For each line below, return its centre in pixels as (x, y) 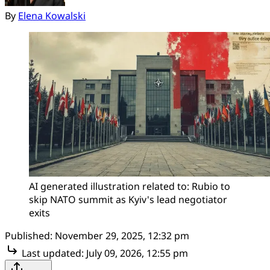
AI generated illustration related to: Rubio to (130, 186)
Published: (29, 235)
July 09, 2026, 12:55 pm (137, 253)
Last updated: (53, 253)
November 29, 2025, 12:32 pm (122, 235)
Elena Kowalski (52, 15)
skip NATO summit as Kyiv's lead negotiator (128, 199)
